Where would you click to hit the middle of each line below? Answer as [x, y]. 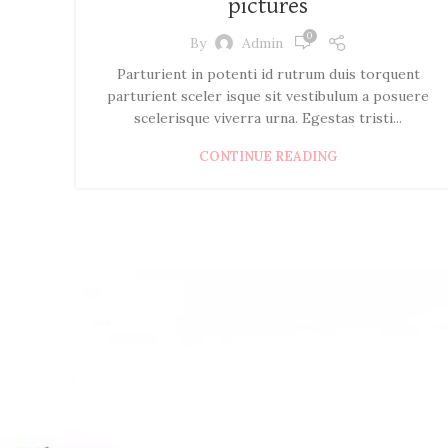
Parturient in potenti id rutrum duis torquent [268, 74]
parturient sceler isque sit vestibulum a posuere [268, 96]
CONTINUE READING [268, 157]
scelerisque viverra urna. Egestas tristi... [268, 118]
